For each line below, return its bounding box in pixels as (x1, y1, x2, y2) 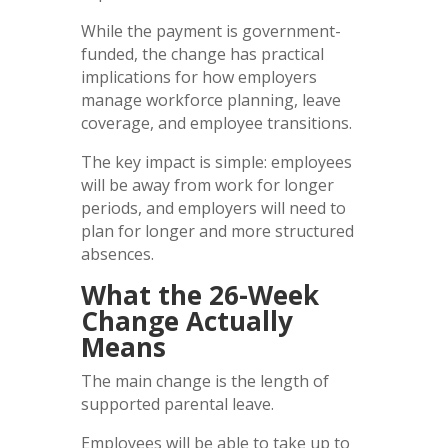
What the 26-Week (80, 276, 319, 313)
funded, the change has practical (80, 42, 324, 65)
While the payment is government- (80, 19, 341, 42)
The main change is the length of (80, 369, 329, 392)
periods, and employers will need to (80, 196, 346, 219)
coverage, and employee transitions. (80, 111, 352, 134)
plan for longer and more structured (80, 219, 354, 242)
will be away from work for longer (80, 173, 334, 196)
